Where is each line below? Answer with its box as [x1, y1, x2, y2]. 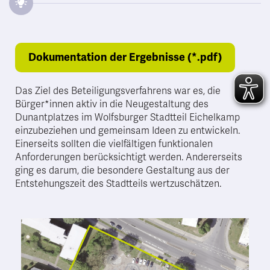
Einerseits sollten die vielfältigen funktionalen [15, 137, 213, 150]
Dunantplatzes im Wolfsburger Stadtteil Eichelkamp [15, 111, 240, 124]
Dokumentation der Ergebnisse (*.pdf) [28, 50, 222, 64]
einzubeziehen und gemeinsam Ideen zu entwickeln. [15, 124, 240, 137]
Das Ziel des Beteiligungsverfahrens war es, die [15, 84, 221, 97]
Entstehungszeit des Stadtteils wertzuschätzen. [15, 177, 221, 190]
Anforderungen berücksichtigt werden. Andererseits [15, 151, 242, 163]
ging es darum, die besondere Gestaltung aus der [15, 164, 230, 177]
